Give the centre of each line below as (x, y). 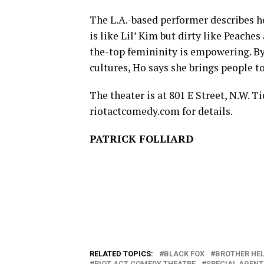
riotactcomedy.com (135, 111)
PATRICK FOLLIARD (141, 139)
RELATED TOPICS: (121, 254)
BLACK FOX (184, 254)
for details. (206, 111)
